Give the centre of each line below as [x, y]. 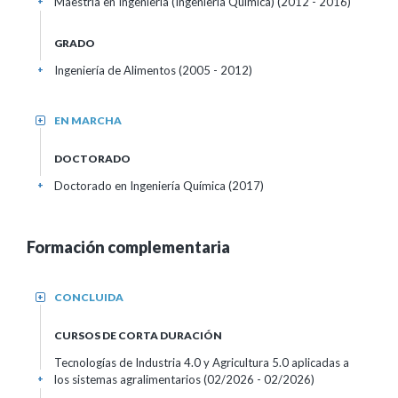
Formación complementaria [128, 247]
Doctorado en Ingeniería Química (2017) [159, 186]
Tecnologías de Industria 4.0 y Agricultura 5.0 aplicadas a [202, 362]
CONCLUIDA [89, 297]
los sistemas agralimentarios [129, 379]
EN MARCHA [88, 120]
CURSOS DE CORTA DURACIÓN [138, 335]
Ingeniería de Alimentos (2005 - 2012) [153, 70]
